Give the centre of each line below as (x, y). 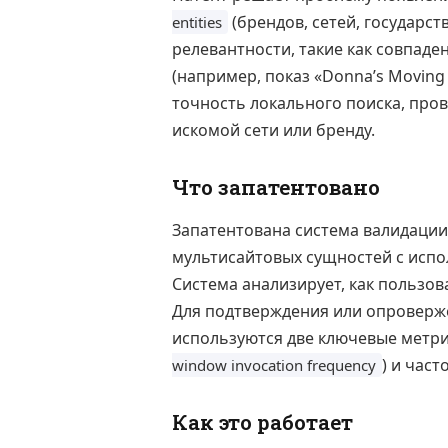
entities (197, 22)
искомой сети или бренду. (273, 130)
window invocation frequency (274, 365)
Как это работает (262, 422)
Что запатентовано (276, 187)
